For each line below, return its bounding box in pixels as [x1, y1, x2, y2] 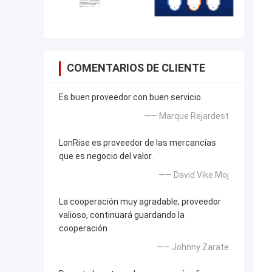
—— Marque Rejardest [144, 111, 229, 121]
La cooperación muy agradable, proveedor [59, 197, 221, 207]
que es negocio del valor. [59, 151, 153, 161]
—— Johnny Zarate [157, 242, 229, 253]
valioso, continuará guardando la [59, 210, 185, 220]
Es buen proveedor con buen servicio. [59, 92, 203, 103]
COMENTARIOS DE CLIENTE [67, 61, 205, 75]
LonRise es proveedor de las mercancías [59, 138, 216, 148]
